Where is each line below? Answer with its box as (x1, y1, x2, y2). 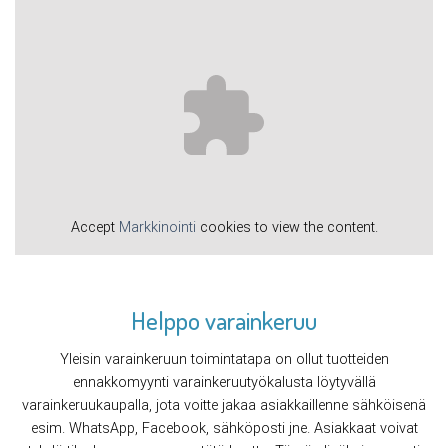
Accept (70, 219, 119, 237)
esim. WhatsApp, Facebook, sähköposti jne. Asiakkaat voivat (30, 420, 418, 438)
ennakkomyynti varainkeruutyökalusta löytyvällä (72, 374, 376, 392)
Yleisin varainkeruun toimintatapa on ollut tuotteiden (59, 351, 389, 369)
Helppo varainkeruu (131, 303, 317, 336)
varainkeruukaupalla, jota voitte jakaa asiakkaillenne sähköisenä (22, 397, 426, 415)
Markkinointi (118, 219, 196, 237)
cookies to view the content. (195, 219, 378, 237)
